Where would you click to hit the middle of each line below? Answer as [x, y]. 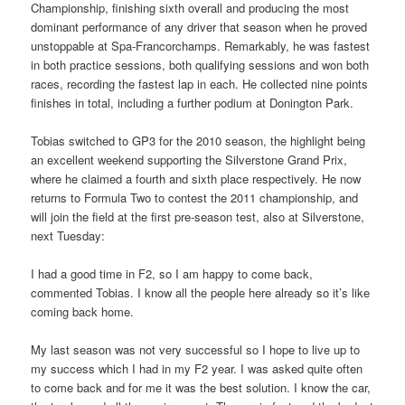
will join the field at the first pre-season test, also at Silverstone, [198, 216]
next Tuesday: [68, 235]
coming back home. [83, 311]
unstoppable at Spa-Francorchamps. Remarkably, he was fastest [201, 45]
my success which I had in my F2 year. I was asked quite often [197, 368]
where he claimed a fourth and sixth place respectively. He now [196, 178]
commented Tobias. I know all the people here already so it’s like [201, 292]
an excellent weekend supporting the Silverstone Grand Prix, [189, 159]
